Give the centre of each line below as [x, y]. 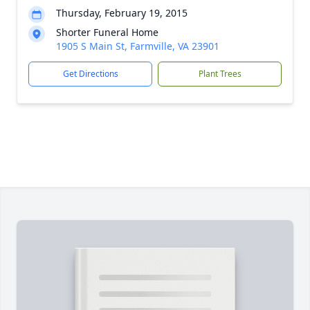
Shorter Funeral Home [107, 32]
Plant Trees [220, 74]
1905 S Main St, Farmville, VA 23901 [138, 46]
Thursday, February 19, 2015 [122, 13]
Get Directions [90, 74]
